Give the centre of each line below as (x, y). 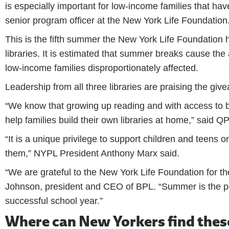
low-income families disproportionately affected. (102, 68)
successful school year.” (54, 201)
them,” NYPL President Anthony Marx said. (92, 153)
